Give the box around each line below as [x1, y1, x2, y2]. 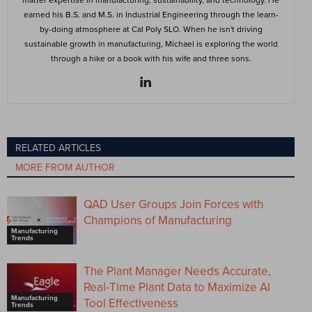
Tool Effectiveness [84, 295, 178, 311]
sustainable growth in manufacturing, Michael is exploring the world [24, 38, 278, 49]
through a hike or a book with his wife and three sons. [50, 53, 251, 63]
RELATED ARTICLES [15, 141, 101, 154]
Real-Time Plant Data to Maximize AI [84, 279, 270, 295]
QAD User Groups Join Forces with [84, 196, 263, 212]
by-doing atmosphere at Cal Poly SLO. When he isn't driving [39, 24, 263, 34]
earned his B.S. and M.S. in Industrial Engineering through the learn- [23, 9, 279, 19]
